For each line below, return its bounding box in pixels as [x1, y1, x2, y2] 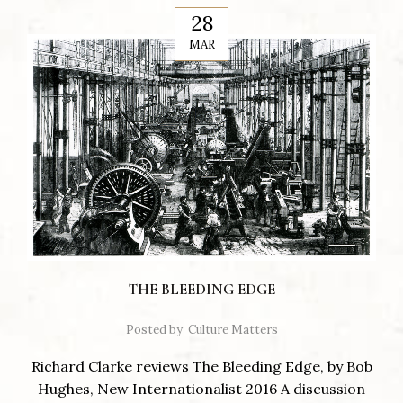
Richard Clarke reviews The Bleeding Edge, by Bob [31, 357, 372, 376]
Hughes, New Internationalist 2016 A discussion [38, 380, 365, 399]
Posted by [125, 322, 183, 338]
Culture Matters [187, 322, 278, 338]
